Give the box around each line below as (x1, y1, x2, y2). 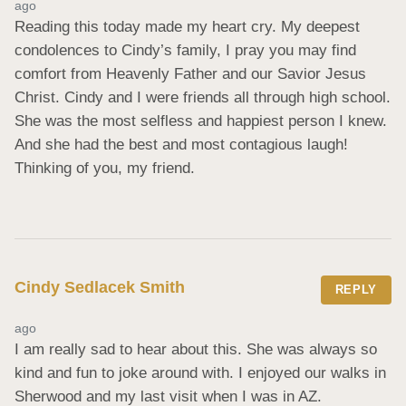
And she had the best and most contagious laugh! (14, 135, 348, 153)
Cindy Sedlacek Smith (14, 277, 185, 296)
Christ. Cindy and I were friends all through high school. (14, 88, 391, 106)
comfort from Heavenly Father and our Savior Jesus (14, 64, 366, 82)
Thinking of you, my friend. (14, 159, 195, 177)
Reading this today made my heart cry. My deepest (14, 17, 360, 35)
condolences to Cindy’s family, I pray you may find (14, 41, 356, 59)
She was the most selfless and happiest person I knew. (14, 111, 387, 130)
